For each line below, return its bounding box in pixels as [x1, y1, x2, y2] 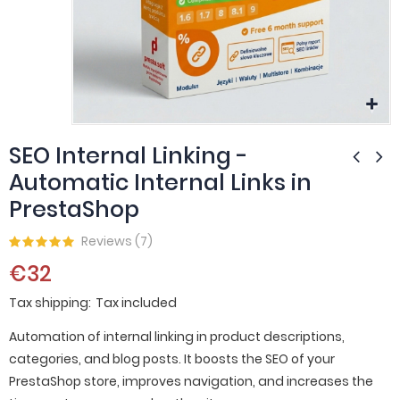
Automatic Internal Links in [9, 167, 312, 198]
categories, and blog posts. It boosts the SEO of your [9, 350, 335, 368]
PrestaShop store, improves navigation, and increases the [9, 372, 373, 390]
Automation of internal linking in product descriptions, [9, 328, 345, 346]
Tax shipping [9, 294, 88, 312]
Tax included [96, 294, 177, 312]
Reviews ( [81, 232, 140, 250]
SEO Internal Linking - [9, 140, 248, 171]
